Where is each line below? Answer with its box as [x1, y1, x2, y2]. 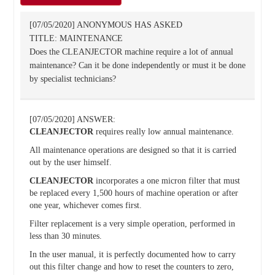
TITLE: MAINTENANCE [29, 34, 123, 43]
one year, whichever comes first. [29, 201, 142, 210]
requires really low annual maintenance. [93, 127, 234, 136]
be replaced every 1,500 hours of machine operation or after [29, 188, 238, 198]
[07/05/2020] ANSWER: [29, 115, 115, 124]
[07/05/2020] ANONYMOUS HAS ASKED [29, 20, 182, 29]
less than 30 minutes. [29, 231, 102, 241]
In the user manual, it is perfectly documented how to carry [29, 250, 236, 259]
